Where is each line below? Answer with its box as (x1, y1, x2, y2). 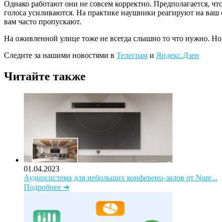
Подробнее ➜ (24, 183, 69, 192)
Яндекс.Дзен (156, 51, 199, 60)
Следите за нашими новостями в (4, 51, 116, 60)
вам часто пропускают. (4, 17, 81, 26)
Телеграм (116, 51, 148, 60)
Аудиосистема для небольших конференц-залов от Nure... (24, 173, 218, 182)
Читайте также (4, 70, 86, 83)
